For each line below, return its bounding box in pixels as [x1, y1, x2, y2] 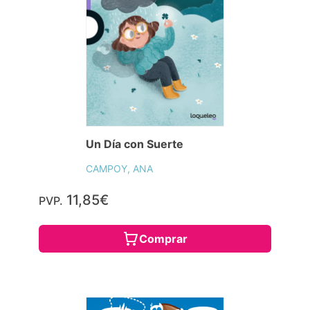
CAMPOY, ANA [86, 162, 153, 174]
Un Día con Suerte [86, 136, 183, 151]
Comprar [139, 231, 188, 246]
